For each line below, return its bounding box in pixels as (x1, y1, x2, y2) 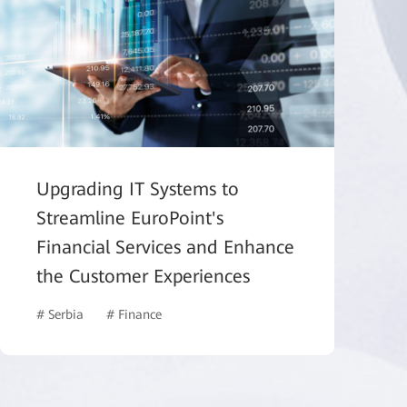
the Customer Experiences (36, 265, 250, 288)
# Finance (106, 307, 162, 323)
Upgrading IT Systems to (36, 178, 239, 201)
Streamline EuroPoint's (36, 207, 223, 230)
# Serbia (36, 307, 84, 323)
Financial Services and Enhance (36, 236, 294, 259)
